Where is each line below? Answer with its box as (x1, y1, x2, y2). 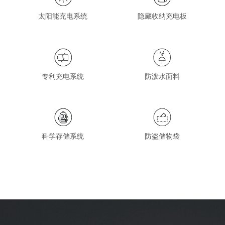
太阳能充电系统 (38, 12, 88, 21)
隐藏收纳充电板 (137, 12, 187, 21)
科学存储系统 (42, 132, 84, 141)
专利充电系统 (42, 71, 84, 80)
